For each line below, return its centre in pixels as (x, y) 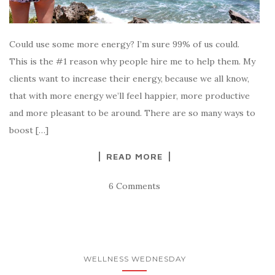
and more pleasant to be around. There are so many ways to (132, 113)
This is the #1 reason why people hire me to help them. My (132, 61)
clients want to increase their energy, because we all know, (129, 78)
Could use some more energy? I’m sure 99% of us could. (124, 44)
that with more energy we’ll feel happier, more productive (130, 95)
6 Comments (134, 186)
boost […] (29, 130)
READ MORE (134, 156)
